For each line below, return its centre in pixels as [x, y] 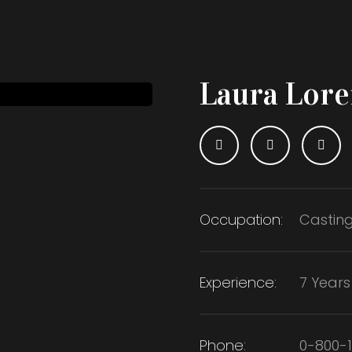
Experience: [238, 282]
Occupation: [241, 220]
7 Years [325, 282]
